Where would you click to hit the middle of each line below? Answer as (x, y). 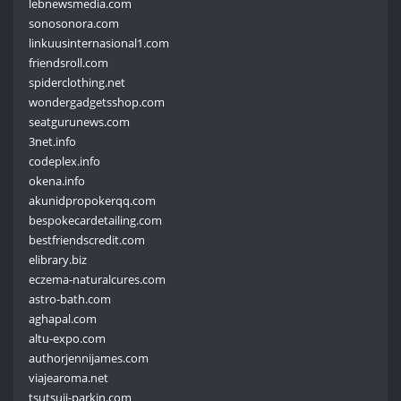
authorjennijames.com (89, 358)
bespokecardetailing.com (96, 220)
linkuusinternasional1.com (99, 43)
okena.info (57, 180)
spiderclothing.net (77, 82)
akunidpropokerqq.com (93, 200)
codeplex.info (65, 161)
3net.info (53, 141)
